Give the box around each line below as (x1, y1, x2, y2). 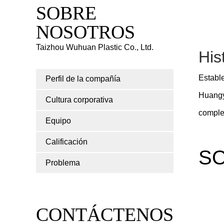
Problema (45, 158, 80, 167)
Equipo (45, 116, 71, 125)
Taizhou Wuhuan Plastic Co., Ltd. (36, 43, 153, 52)
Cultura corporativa (45, 95, 113, 104)
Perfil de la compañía (45, 74, 120, 83)
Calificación (45, 137, 87, 146)
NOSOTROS (36, 21, 135, 43)
